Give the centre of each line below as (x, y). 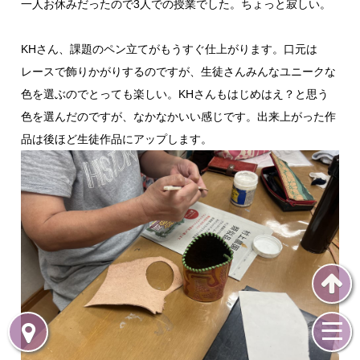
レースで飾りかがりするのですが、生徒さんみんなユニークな (179, 72)
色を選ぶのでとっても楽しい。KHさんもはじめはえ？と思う (175, 94)
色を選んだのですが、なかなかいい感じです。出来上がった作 (179, 117)
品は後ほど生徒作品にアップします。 (117, 139)
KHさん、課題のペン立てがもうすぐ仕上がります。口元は (170, 49)
